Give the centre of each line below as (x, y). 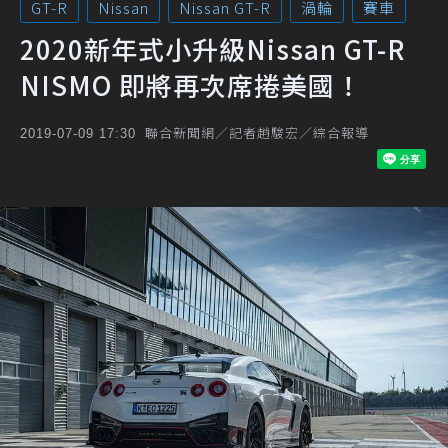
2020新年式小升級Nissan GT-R (212, 48)
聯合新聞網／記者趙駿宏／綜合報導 (257, 132)
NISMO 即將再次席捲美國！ (191, 84)
